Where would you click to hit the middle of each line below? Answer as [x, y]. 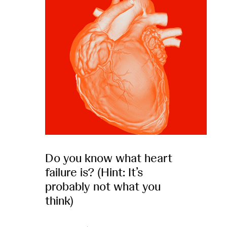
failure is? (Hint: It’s [94, 172]
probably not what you [103, 186]
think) [59, 200]
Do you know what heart [108, 158]
